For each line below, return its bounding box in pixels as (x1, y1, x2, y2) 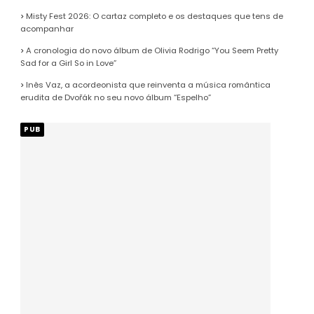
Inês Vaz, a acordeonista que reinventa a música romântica (26, 79, 271, 91)
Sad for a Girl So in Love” (20, 57, 117, 69)
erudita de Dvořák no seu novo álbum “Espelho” (20, 92, 212, 104)
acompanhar (20, 23, 74, 35)
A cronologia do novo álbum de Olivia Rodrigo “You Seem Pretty (26, 45, 279, 57)
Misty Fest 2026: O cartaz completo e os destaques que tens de (26, 11, 284, 22)
